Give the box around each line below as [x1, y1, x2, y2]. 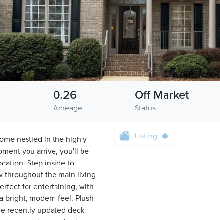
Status [134, 103, 156, 113]
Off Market [134, 88, 189, 102]
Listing [135, 131, 157, 141]
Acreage [53, 103, 82, 113]
